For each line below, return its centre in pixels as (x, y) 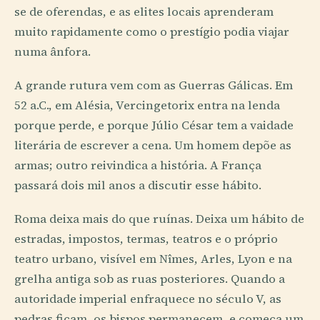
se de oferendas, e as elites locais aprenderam (144, 11)
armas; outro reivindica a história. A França (138, 165)
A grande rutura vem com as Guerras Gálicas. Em (154, 85)
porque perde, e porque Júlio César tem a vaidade (154, 125)
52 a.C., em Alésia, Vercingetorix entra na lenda (147, 105)
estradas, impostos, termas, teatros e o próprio (146, 239)
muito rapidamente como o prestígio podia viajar (152, 31)
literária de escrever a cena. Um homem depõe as (153, 145)
